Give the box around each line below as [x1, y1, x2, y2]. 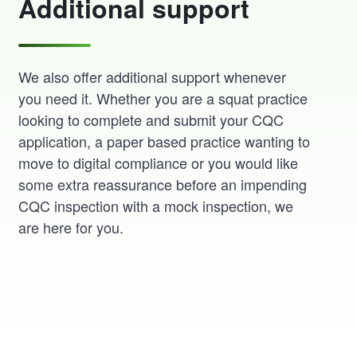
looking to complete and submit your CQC [18, 109, 284, 131]
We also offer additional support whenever [18, 66, 286, 88]
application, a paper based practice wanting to [18, 131, 310, 152]
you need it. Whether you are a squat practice [18, 88, 308, 109]
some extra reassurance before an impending [18, 174, 307, 195]
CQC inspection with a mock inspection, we [18, 195, 293, 217]
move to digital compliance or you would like [18, 152, 298, 174]
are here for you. [18, 217, 124, 238]
